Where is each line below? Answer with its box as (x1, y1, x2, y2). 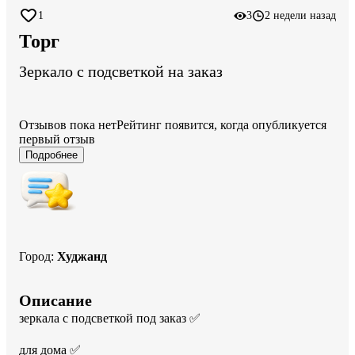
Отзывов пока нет (19, 117, 116, 132)
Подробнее (25, 148, 78, 161)
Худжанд (57, 249, 107, 263)
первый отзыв (19, 132, 95, 146)
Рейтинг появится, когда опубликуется (116, 117, 326, 132)
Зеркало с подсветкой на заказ (19, 63, 223, 81)
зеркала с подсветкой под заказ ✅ (19, 311, 204, 325)
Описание (19, 291, 92, 309)
